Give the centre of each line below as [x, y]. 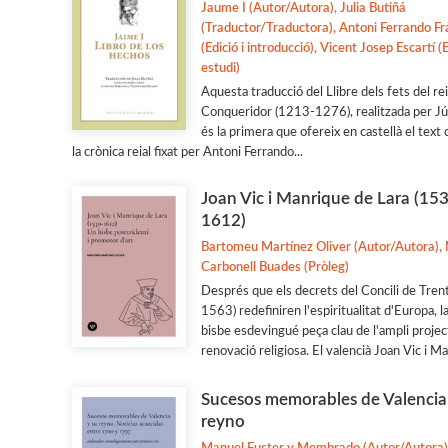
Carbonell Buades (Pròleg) [274, 268]
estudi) [220, 69]
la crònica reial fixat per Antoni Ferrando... [187, 153]
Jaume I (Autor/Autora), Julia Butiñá [303, 9]
